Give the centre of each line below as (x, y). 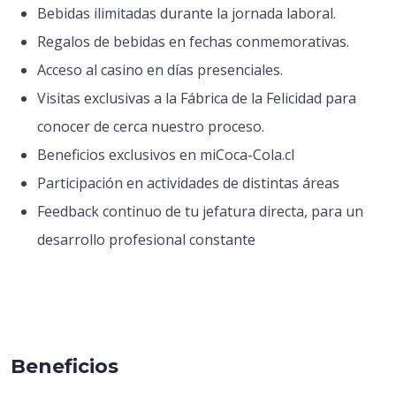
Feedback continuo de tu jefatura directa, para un (200, 211)
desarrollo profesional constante (146, 240)
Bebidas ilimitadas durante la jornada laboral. (190, 13)
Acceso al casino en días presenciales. (164, 70)
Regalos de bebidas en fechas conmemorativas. (197, 42)
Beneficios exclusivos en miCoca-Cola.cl (169, 155)
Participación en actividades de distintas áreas (190, 183)
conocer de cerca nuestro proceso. (152, 126)
